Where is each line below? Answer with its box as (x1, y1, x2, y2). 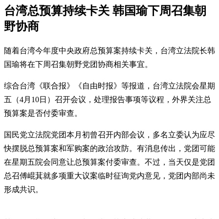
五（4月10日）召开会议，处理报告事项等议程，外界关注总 (4, 95, 211, 104)
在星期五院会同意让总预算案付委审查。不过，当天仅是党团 (4, 157, 215, 166)
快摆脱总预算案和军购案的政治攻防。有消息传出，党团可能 (4, 144, 215, 153)
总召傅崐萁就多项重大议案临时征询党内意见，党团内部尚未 (4, 171, 215, 180)
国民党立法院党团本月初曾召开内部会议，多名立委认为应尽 (4, 130, 215, 139)
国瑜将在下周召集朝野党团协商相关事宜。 (4, 60, 153, 68)
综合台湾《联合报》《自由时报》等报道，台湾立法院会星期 (4, 81, 215, 90)
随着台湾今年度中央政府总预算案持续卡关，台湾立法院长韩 (4, 46, 215, 55)
